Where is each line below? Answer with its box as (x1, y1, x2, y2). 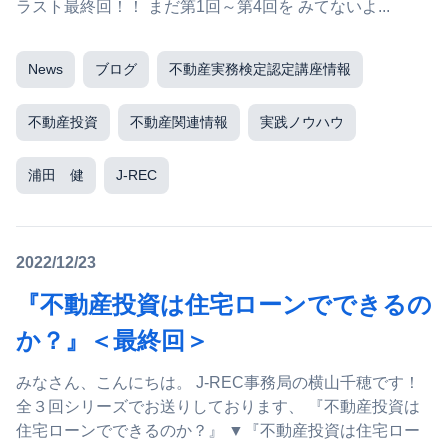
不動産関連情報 (130, 114, 228, 130)
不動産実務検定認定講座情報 (169, 61, 351, 77)
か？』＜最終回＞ (16, 327, 209, 354)
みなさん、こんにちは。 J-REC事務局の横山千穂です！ (16, 374, 420, 391)
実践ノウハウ (260, 114, 344, 130)
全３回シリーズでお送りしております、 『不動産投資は (16, 398, 308, 415)
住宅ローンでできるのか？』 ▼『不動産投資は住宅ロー (16, 422, 228, 439)
